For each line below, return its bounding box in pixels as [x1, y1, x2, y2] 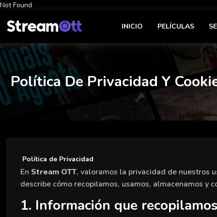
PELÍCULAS [157, 22, 194, 31]
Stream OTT [31, 167, 77, 177]
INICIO [122, 22, 143, 31]
